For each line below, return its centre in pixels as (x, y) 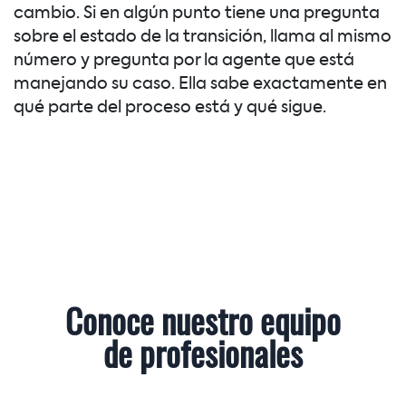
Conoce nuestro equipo (203, 325)
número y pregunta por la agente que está (184, 61)
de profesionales (203, 358)
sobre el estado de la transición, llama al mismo (203, 38)
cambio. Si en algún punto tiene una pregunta (197, 14)
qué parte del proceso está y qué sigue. (170, 108)
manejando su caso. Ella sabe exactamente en (200, 85)
